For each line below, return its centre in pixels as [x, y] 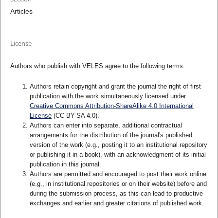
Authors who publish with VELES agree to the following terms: [97, 66]
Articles [21, 11]
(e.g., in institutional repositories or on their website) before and [118, 183]
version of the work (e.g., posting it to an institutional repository [118, 145]
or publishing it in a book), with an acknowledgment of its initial [118, 154]
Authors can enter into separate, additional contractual [106, 125]
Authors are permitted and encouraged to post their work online [118, 174]
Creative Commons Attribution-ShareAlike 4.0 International [111, 106]
